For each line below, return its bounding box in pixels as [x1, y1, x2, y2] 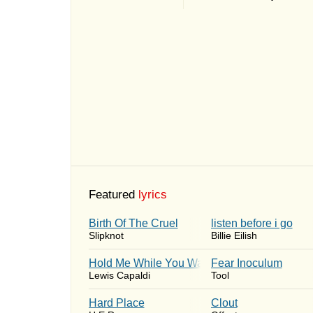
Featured [88, 188, 135, 201]
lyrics [138, 188, 167, 201]
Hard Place [88, 297, 145, 309]
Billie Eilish [210, 230, 257, 241]
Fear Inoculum [210, 257, 282, 269]
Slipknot [88, 230, 124, 241]
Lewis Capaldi [88, 270, 150, 281]
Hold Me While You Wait [88, 257, 209, 269]
